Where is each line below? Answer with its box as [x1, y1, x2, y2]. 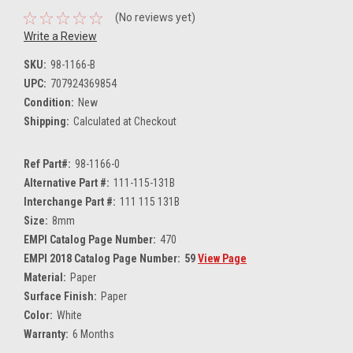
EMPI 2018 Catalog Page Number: [24, 252, 180, 266]
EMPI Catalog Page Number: [24, 233, 156, 247]
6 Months [72, 328, 114, 341]
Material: [24, 271, 66, 284]
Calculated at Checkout [72, 115, 176, 128]
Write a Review [24, 30, 97, 43]
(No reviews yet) [114, 11, 195, 24]
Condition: [24, 96, 74, 110]
